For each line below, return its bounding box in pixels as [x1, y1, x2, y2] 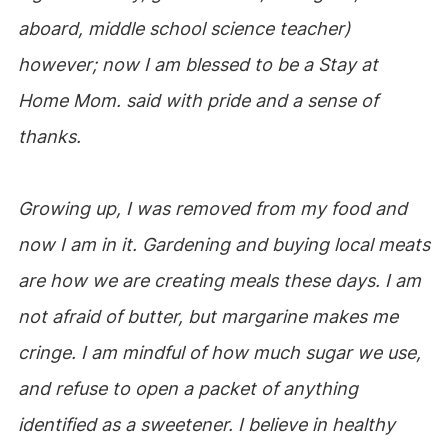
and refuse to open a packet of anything [17, 378, 358, 399]
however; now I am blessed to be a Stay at [17, 54, 378, 75]
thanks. [17, 126, 81, 147]
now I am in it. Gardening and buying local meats [17, 234, 430, 255]
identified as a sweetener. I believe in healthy [17, 414, 395, 435]
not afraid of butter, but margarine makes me [17, 306, 398, 327]
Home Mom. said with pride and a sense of [17, 90, 378, 111]
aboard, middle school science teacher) [17, 18, 351, 39]
